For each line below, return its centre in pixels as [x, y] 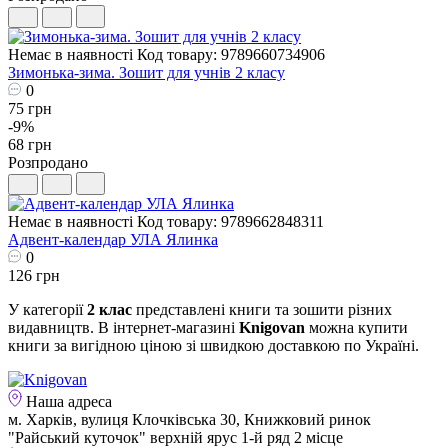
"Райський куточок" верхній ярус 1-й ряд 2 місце [175, 437]
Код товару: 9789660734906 [231, 54]
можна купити [356, 327]
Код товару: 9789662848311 [230, 221]
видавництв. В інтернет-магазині [123, 327]
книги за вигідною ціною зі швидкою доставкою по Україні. [213, 345]
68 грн [30, 144]
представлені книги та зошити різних [262, 309]
